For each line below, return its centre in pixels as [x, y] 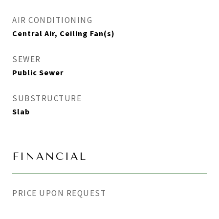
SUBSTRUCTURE [47, 98]
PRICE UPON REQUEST [59, 193]
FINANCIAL [50, 156]
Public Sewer [38, 72]
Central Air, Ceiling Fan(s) [64, 33]
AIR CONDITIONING [52, 20]
